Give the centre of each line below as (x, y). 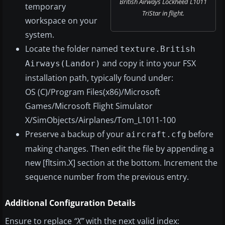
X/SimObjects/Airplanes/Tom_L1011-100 (100, 120)
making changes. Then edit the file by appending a (120, 149)
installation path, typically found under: (99, 78)
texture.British (158, 49)
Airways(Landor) (63, 64)
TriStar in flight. (163, 13)
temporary (45, 7)
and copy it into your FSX (148, 64)
